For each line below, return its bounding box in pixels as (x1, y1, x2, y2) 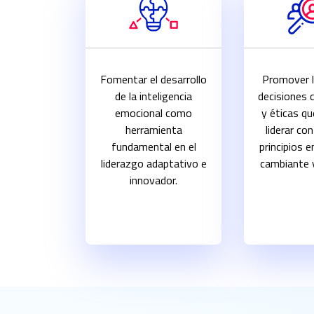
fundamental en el (111, 138, 196, 156)
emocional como (115, 104, 193, 122)
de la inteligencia (115, 88, 193, 105)
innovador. (130, 172, 178, 189)
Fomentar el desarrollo (100, 71, 207, 88)
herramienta (125, 121, 182, 139)
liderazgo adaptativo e (100, 155, 207, 172)
